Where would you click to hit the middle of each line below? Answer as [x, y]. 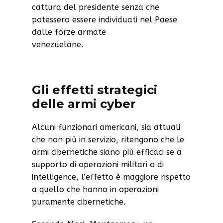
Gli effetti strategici [95, 90]
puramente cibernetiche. [79, 202]
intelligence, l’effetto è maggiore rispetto [111, 177]
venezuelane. [57, 45]
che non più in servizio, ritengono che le [108, 140]
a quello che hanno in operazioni [95, 189]
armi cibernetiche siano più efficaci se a [107, 152]
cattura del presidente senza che [96, 7]
